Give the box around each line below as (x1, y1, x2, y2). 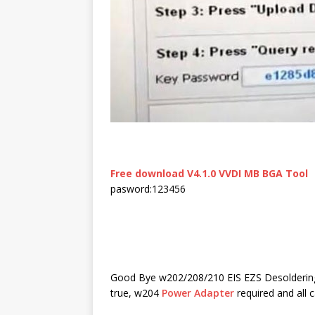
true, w (110, 285, 142, 300)
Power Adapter (162, 285, 234, 300)
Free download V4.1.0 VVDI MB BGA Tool (110, 166, 308, 180)
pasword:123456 (110, 181, 186, 195)
